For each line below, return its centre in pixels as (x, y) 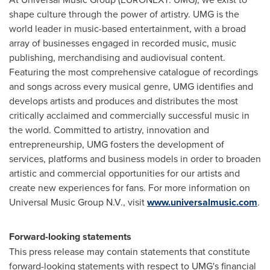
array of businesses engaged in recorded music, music (123, 42)
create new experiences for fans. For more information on (130, 187)
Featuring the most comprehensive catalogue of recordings (133, 71)
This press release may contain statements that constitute (130, 251)
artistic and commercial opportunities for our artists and (124, 173)
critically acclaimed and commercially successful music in (129, 115)
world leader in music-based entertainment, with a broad (127, 28)
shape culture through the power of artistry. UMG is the (124, 14)
